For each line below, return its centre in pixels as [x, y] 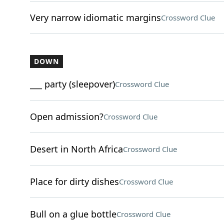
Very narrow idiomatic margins [95, 17]
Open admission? [66, 116]
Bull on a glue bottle [73, 214]
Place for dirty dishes [74, 181]
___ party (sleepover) [72, 84]
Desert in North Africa [76, 149]
